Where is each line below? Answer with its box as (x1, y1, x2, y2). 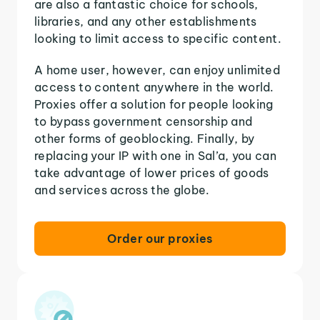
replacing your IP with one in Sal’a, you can (34, 148, 277, 163)
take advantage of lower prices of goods (34, 165, 269, 180)
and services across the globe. (34, 182, 210, 197)
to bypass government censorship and (34, 114, 253, 129)
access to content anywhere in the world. (34, 79, 274, 94)
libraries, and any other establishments (34, 14, 257, 29)
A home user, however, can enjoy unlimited (34, 62, 281, 77)
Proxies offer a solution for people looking (34, 96, 274, 111)
